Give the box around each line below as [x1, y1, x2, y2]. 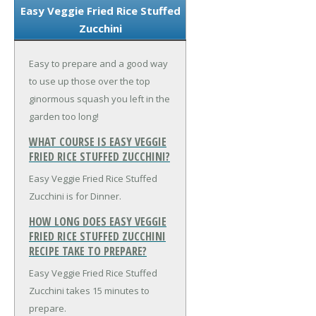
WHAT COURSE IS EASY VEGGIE [29, 133, 166, 150]
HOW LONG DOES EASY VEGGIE [29, 213, 166, 229]
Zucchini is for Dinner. [29, 189, 121, 202]
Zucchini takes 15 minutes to [29, 284, 150, 298]
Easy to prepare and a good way [29, 56, 168, 70]
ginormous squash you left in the [29, 92, 170, 105]
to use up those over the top [29, 74, 150, 87]
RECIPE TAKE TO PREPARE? [29, 243, 147, 259]
